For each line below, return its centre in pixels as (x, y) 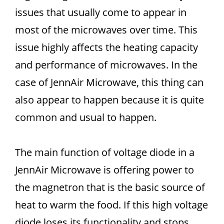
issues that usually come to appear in (101, 12)
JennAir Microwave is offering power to (104, 170)
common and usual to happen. (86, 117)
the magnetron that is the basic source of (110, 187)
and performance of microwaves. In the (106, 65)
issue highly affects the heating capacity (106, 47)
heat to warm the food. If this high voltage (111, 205)
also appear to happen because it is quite (109, 100)
